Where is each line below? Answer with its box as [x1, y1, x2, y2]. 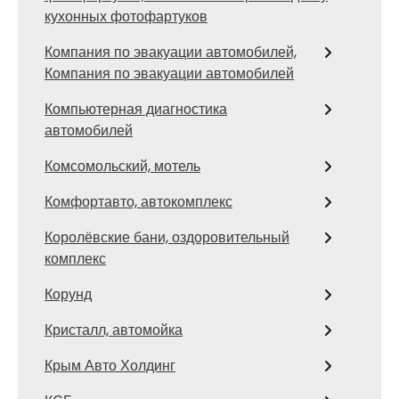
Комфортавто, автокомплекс [45, 191, 232, 212]
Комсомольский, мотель [45, 156, 200, 176]
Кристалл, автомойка [45, 320, 183, 340]
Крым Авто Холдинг [45, 355, 175, 376]
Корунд [45, 284, 92, 305]
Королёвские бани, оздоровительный [45, 227, 289, 248]
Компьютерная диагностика [45, 99, 227, 119]
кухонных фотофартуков [45, 6, 208, 27]
